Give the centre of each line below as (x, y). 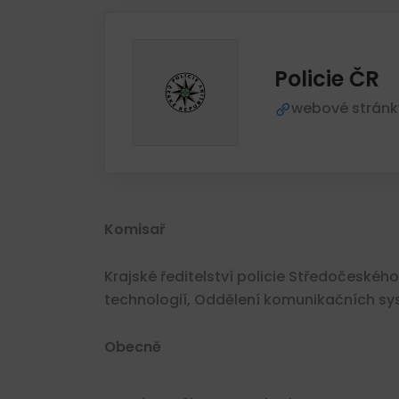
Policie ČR (327, 79)
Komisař (134, 229)
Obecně (133, 347)
